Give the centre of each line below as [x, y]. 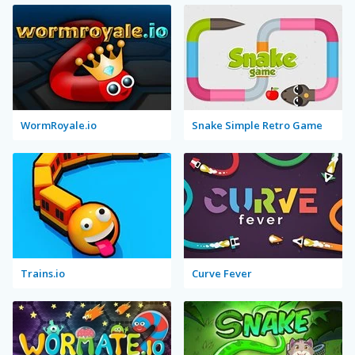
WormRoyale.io [59, 125]
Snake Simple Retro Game [257, 125]
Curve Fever [222, 273]
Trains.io [43, 273]
